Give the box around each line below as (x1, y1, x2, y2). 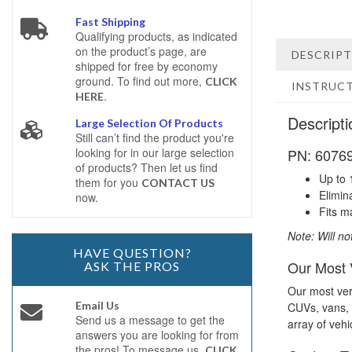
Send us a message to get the (75, 312, 225, 328)
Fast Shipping (75, 15, 145, 28)
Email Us (75, 299, 119, 312)
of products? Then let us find (75, 159, 218, 175)
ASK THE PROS (84, 258, 180, 273)
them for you (75, 174, 141, 190)
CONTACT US (141, 176, 214, 189)
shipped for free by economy (75, 58, 218, 74)
